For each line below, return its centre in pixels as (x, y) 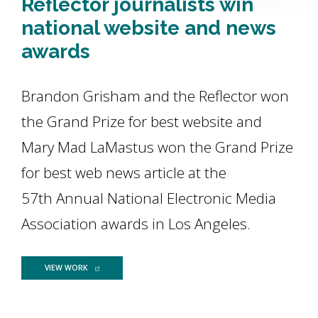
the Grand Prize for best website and (142, 121)
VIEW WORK (66, 268)
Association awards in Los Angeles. (136, 224)
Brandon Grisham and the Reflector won (155, 96)
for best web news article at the (124, 172)
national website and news (149, 28)
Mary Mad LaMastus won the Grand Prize (157, 147)
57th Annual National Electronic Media (149, 198)
